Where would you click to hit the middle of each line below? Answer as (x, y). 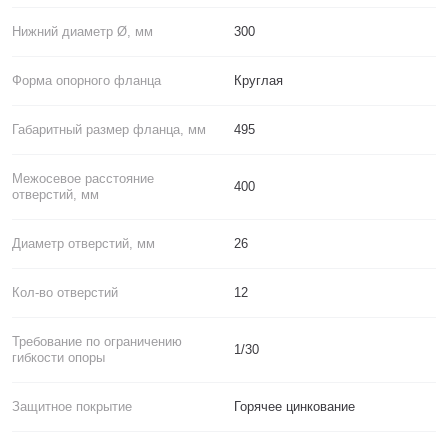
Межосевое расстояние (83, 179)
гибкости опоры (58, 358)
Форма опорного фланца (86, 81)
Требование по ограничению (97, 342)
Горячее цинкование (294, 407)
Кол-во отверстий (65, 293)
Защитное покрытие (72, 407)
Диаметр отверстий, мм (83, 244)
